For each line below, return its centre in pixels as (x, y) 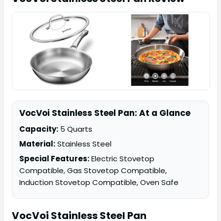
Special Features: (54, 159)
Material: (37, 144)
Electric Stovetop (122, 159)
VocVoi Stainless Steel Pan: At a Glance (105, 113)
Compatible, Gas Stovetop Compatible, (93, 171)
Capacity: (39, 129)
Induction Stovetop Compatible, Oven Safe (99, 183)
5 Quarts (75, 129)
